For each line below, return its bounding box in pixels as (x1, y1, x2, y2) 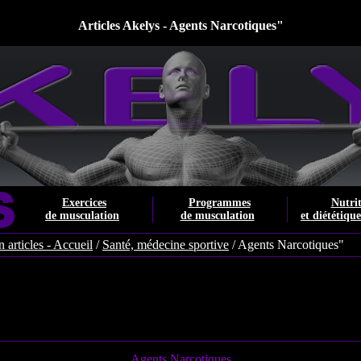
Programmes (188, 197, 251, 209)
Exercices (62, 197, 106, 209)
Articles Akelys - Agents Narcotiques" (77, 19, 284, 32)
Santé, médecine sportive (102, 238, 229, 251)
